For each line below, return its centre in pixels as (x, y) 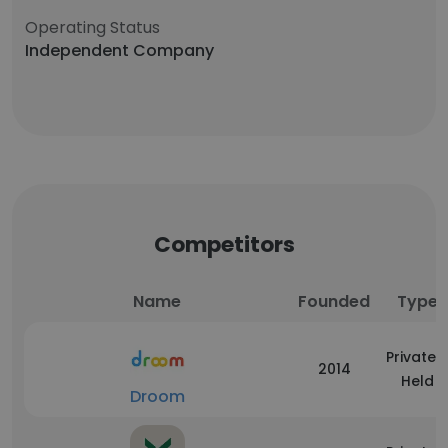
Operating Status (92, 27)
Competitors (224, 244)
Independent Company (119, 50)
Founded (334, 301)
